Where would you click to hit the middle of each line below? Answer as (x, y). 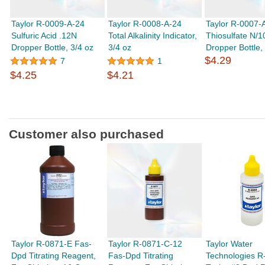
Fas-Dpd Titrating (141, 256)
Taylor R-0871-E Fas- (52, 244)
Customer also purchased (86, 134)
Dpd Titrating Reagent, (54, 256)
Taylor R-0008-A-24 (145, 24)
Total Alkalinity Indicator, (153, 35)
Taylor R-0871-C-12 (146, 244)
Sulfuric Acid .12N (44, 35)
